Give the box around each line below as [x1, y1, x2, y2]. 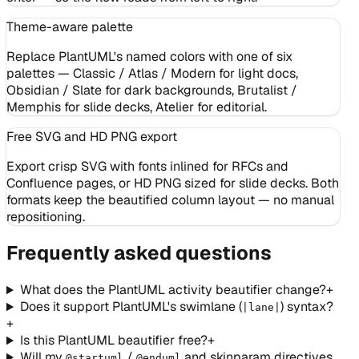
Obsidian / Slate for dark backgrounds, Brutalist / [6, 81, 297, 99]
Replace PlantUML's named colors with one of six [6, 47, 292, 65]
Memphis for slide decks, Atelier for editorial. [6, 98, 267, 115]
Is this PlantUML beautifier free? [19, 332, 208, 349]
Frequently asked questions [6, 240, 272, 266]
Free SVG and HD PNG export [6, 127, 177, 145]
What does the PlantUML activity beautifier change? [19, 281, 326, 299]
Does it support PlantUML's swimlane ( [19, 298, 242, 316]
